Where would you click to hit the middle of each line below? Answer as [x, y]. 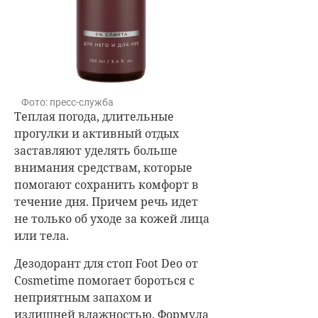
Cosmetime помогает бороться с [104, 280]
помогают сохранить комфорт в [106, 184]
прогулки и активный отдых [97, 133]
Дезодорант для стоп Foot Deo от [106, 263]
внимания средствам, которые [103, 167]
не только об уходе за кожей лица [112, 218]
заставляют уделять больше [96, 150]
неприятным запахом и [83, 297]
